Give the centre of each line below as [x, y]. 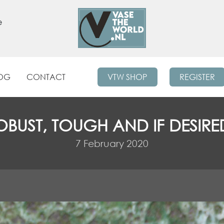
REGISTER [197, 77]
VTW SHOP [127, 77]
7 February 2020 [112, 143]
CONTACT [46, 77]
